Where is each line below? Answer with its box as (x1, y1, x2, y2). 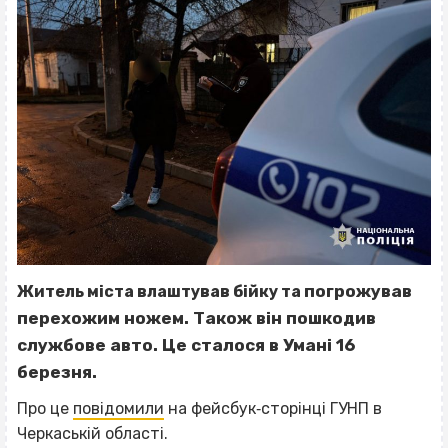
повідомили (73, 398, 164, 418)
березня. (17, 361, 97, 382)
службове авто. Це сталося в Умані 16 (17, 334, 355, 355)
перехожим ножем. (17, 307, 193, 328)
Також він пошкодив (193, 307, 376, 328)
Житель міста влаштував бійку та (17, 281, 304, 301)
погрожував (304, 280, 412, 301)
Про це (17, 398, 73, 418)
